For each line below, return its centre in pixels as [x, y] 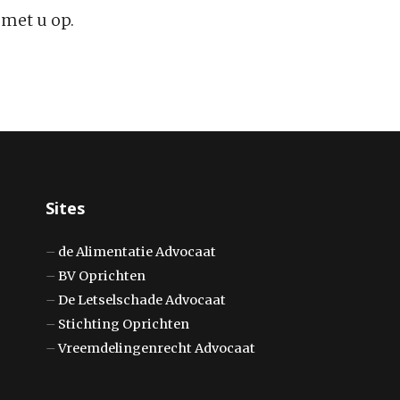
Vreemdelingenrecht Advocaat [157, 348]
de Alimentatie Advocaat [137, 251]
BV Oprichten [102, 275]
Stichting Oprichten [124, 324]
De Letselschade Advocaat [142, 300]
